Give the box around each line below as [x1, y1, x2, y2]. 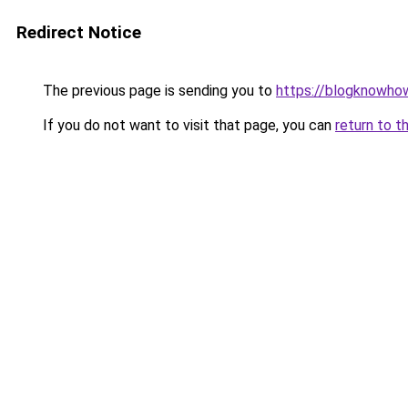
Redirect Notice [16, 22, 141, 43]
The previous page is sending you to [39, 82, 276, 99]
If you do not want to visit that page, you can [39, 117, 335, 134]
